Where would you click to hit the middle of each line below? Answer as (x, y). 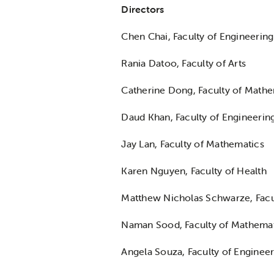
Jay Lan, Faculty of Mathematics (193, 143)
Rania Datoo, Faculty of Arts (184, 63)
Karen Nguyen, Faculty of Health (194, 170)
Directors (143, 9)
